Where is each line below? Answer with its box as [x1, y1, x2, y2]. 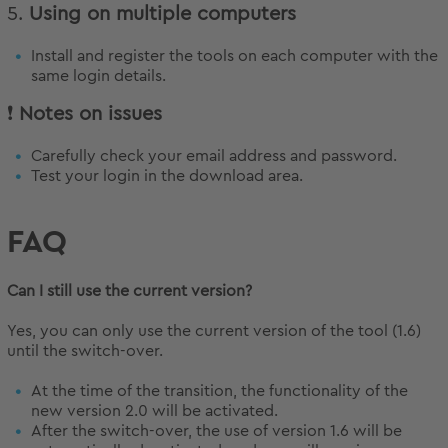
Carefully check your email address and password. [31, 148, 397, 165]
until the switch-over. [7, 343, 163, 360]
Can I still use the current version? [7, 283, 252, 300]
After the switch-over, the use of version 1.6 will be [31, 423, 402, 440]
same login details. [31, 68, 166, 85]
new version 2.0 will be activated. [31, 403, 278, 420]
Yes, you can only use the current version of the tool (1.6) [7, 323, 421, 340]
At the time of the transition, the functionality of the [31, 383, 408, 400]
